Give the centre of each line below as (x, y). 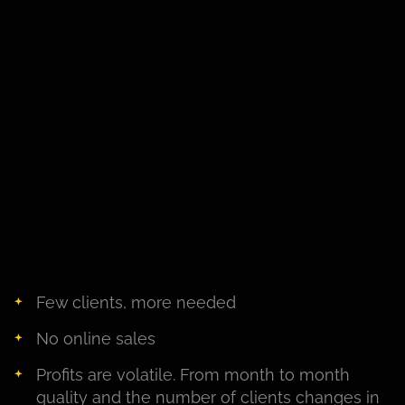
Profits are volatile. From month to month (193, 375)
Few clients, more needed (136, 303)
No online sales (96, 339)
